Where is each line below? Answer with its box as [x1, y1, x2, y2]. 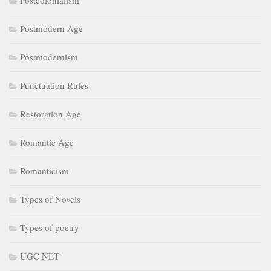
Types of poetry [20, 221, 79, 234]
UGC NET [20, 250, 59, 263]
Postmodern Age [20, 22, 83, 35]
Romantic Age [20, 136, 74, 149]
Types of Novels [20, 193, 80, 206]
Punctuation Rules [20, 79, 88, 92]
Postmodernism [20, 51, 78, 64]
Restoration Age [20, 108, 81, 120]
